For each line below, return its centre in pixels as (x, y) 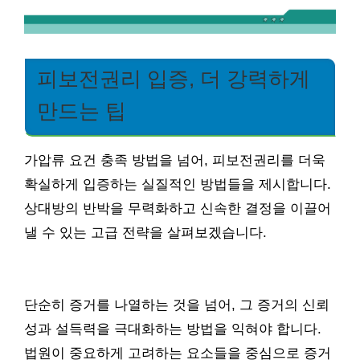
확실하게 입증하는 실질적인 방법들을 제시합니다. (178, 184)
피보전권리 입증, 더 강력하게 (174, 78)
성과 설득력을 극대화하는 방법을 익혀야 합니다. (173, 329)
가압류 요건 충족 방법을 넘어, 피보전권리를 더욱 (175, 160)
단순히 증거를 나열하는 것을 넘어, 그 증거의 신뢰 (177, 305)
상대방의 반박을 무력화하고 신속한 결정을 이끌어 (178, 208)
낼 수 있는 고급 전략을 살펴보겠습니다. (145, 232)
